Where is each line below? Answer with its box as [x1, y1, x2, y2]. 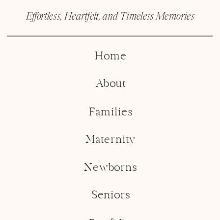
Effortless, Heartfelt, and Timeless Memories [26, 12, 194, 22]
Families [89, 106, 133, 120]
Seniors [91, 189, 130, 203]
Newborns [83, 161, 137, 175]
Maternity [85, 133, 136, 147]
